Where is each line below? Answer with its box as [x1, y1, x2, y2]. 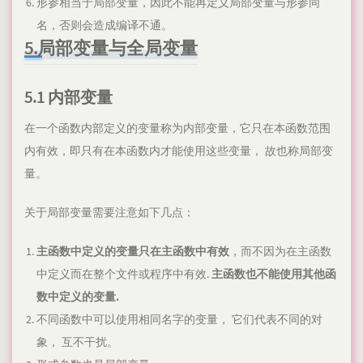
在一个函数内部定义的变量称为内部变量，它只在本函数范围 [24, 121, 331, 136]
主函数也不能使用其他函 [211, 267, 336, 282]
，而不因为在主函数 [229, 244, 331, 259]
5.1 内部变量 [24, 87, 113, 108]
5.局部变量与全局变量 [24, 37, 198, 60]
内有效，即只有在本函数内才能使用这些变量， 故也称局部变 [24, 143, 333, 159]
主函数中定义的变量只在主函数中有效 [36, 244, 229, 259]
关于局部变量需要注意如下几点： [24, 205, 194, 220]
